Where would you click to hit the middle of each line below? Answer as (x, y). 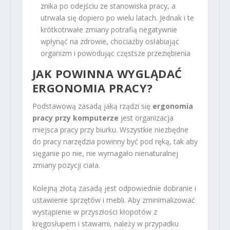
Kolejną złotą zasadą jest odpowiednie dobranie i (114, 188)
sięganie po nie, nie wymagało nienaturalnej (105, 153)
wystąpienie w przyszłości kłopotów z (94, 212)
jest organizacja (146, 118)
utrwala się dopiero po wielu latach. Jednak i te (117, 17)
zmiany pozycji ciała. (66, 165)
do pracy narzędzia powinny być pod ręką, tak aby (115, 141)
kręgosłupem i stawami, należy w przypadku (105, 224)
